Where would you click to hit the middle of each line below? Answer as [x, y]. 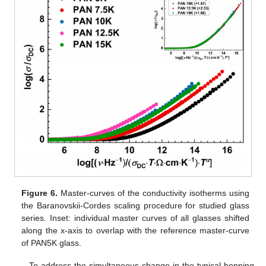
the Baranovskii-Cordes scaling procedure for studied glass [135, 205]
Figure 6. [40, 193]
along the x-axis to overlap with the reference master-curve [135, 230]
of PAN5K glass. [52, 243]
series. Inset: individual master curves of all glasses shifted [135, 218]
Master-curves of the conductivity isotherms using [153, 193]
